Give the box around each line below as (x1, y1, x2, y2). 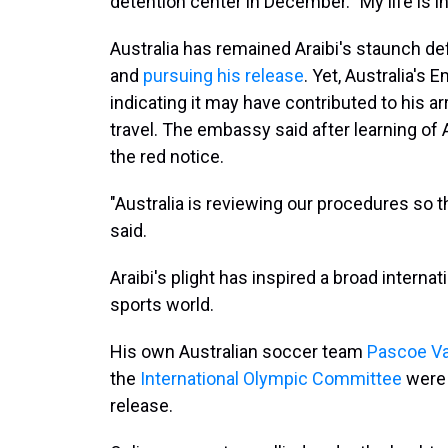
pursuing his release (143, 65, 304, 86)
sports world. (110, 294, 214, 315)
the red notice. (110, 146, 224, 167)
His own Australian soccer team (110, 341, 367, 362)
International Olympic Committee (140, 368, 402, 389)
